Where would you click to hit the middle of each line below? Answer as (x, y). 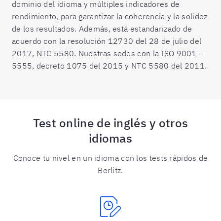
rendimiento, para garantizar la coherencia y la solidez (110, 16)
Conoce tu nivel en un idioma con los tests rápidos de (110, 158)
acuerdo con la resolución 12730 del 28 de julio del (107, 41)
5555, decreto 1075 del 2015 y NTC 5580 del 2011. (110, 66)
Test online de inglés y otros (110, 123)
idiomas (110, 138)
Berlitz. (110, 170)
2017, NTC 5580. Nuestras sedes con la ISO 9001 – (108, 53)
